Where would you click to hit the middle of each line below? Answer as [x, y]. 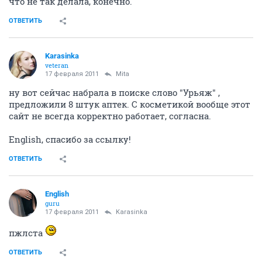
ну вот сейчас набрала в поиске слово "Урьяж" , [114, 93]
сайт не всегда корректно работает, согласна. [110, 116]
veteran [57, 65]
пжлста [27, 233]
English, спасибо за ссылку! [70, 139]
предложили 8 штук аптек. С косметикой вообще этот [130, 104]
